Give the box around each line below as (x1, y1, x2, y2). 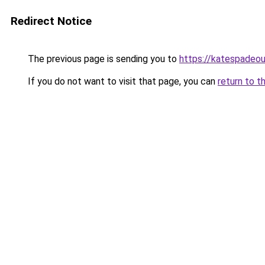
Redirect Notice (11, 14, 92, 28)
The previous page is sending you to (25, 53, 179, 64)
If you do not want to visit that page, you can (25, 76, 218, 87)
